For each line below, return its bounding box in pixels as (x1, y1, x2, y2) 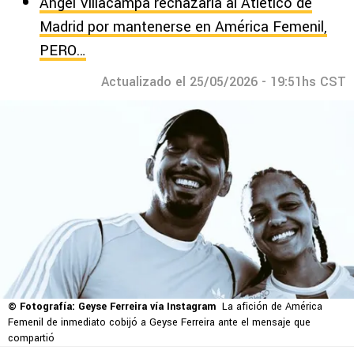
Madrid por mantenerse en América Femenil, (40, 17, 327, 37)
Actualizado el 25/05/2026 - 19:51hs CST (101, 73, 346, 91)
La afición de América (222, 299, 322, 314)
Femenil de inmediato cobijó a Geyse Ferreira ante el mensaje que (8, 315, 311, 330)
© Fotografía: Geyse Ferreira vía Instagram (8, 299, 216, 314)
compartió (8, 331, 55, 346)
